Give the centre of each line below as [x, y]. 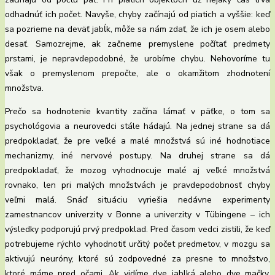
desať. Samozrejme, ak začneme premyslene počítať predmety [137, 44]
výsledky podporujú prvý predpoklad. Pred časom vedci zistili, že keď [137, 230]
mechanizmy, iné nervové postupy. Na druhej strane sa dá [137, 156]
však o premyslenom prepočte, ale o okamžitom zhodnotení [137, 74]
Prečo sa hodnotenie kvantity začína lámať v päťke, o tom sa [137, 112]
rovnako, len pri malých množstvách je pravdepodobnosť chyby [137, 185]
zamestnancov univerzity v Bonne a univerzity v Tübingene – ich [137, 215]
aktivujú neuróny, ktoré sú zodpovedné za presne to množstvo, [137, 259]
